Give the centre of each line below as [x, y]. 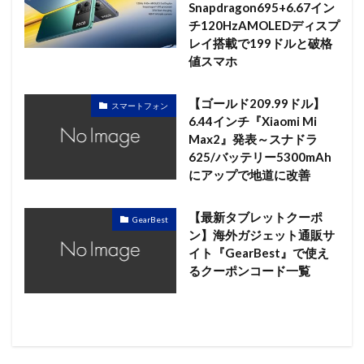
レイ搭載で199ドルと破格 [260, 43]
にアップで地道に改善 [249, 175]
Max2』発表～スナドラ [253, 139]
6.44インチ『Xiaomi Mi [252, 121]
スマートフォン [139, 105]
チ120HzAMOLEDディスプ [264, 26]
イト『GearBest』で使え [258, 253]
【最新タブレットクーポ [255, 217]
